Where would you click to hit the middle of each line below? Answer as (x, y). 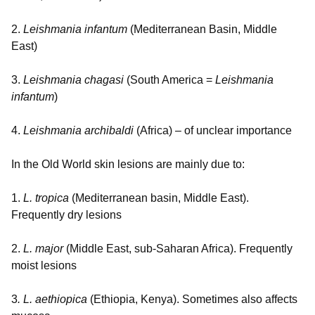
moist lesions (44, 266)
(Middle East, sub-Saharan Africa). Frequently (178, 249)
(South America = (169, 80)
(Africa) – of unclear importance (213, 131)
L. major (43, 249)
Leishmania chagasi (73, 80)
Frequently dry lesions (66, 215)
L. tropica (46, 198)
